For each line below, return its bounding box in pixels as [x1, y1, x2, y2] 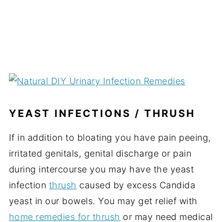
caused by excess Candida [76, 179, 196, 190]
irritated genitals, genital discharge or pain [8, 148, 192, 159]
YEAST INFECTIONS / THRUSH [8, 107, 195, 119]
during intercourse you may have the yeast [8, 164, 194, 174]
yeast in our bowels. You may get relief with [8, 195, 198, 206]
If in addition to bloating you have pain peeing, [8, 132, 211, 143]
